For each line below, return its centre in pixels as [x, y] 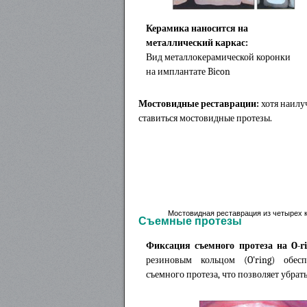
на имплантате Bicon [188, 71]
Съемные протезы [190, 221]
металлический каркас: [197, 42]
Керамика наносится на [197, 28]
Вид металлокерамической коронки [218, 57]
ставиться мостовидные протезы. [205, 118]
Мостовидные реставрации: [199, 103]
